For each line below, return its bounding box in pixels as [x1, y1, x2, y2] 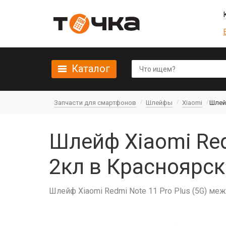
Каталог [72, 63, 110, 75]
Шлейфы [146, 99, 173, 106]
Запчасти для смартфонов [54, 99, 136, 106]
